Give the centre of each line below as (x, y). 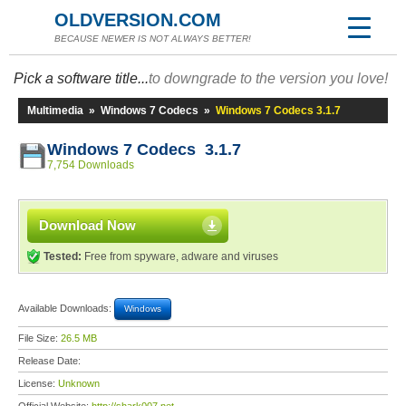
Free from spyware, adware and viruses (180, 256)
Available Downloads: (66, 308)
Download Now (87, 225)
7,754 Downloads (91, 165)
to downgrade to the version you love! (268, 78)
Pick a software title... (81, 78)
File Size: (39, 338)
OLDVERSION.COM (138, 20)
